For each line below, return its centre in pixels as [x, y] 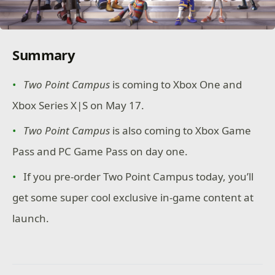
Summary [44, 55]
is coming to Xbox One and [176, 84]
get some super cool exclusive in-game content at [133, 198]
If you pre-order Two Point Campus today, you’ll [139, 177]
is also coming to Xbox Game [181, 131]
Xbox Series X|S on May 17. [79, 105]
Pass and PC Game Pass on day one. [100, 152]
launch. [31, 219]
